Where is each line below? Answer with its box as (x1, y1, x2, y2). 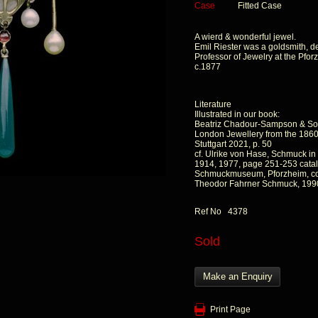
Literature (194, 99, 231, 109)
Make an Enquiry (202, 271, 273, 282)
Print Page (210, 305, 251, 314)
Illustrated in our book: (194, 109, 280, 119)
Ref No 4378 (194, 207, 248, 216)
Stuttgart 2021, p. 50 (194, 139, 272, 149)
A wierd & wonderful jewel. (194, 32, 296, 42)
